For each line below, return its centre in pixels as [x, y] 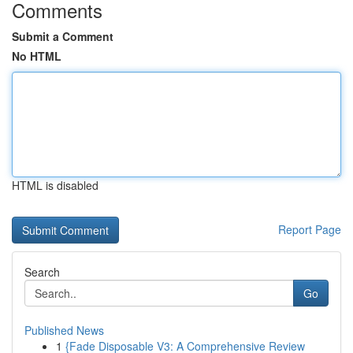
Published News [64, 330]
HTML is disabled [55, 185]
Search [42, 272]
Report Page [310, 229]
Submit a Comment [63, 36]
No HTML [37, 56]
